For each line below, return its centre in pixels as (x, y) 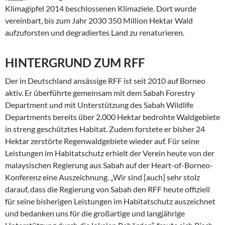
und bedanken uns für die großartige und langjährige (95, 213)
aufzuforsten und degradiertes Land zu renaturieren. (95, 32)
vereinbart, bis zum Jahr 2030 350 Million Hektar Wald (99, 20)
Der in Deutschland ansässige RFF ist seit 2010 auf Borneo (105, 81)
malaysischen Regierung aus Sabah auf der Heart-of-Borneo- (109, 165)
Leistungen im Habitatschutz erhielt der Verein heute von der (110, 153)
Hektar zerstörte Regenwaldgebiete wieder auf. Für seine (102, 141)
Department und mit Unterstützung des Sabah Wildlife (99, 105)
